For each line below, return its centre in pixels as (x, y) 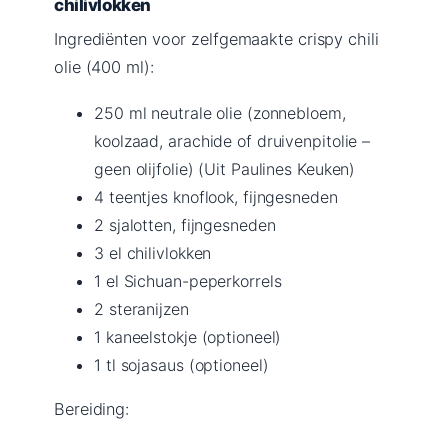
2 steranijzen (141, 308)
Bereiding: (91, 408)
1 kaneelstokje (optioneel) (188, 336)
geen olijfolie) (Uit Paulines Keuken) (225, 168)
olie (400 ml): (104, 66)
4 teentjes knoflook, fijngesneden (216, 196)
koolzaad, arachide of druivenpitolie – (232, 140)
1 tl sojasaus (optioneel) (181, 364)
